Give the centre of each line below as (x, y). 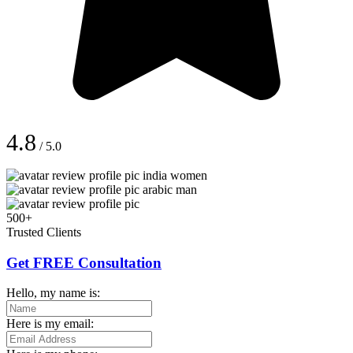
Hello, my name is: (53, 293)
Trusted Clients (44, 232)
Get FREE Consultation (84, 262)
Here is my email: (50, 324)
